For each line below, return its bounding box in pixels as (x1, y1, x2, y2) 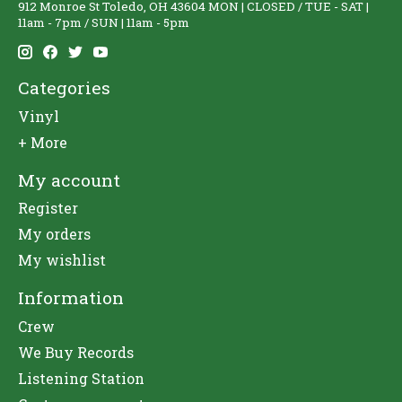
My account (18, 168, 120, 191)
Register (18, 198, 78, 218)
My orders (18, 224, 91, 244)
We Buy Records (18, 342, 134, 362)
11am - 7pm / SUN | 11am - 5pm (18, 13, 189, 31)
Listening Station (18, 368, 144, 388)
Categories (18, 76, 110, 100)
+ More (18, 132, 67, 152)
